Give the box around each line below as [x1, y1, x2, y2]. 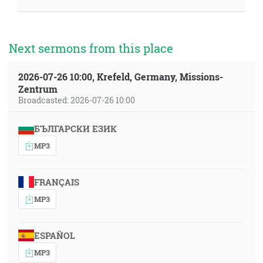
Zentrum [18, 83, 58, 95]
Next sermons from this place [9, 41, 173, 56]
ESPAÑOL [33, 230, 75, 241]
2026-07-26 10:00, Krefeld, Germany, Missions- [18, 70, 223, 83]
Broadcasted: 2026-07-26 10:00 [18, 95, 135, 106]
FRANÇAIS [33, 176, 79, 188]
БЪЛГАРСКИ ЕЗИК [33, 123, 117, 134]
